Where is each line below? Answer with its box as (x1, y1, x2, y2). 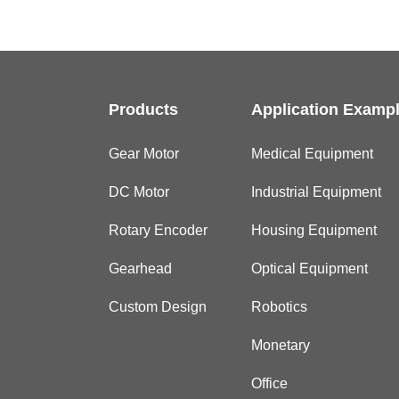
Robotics (251, 299, 308, 315)
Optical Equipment (251, 261, 369, 277)
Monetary (251, 338, 311, 354)
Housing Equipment (251, 223, 378, 239)
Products (109, 101, 178, 119)
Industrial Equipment (251, 184, 382, 200)
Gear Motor (109, 146, 179, 162)
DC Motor (109, 184, 169, 200)
